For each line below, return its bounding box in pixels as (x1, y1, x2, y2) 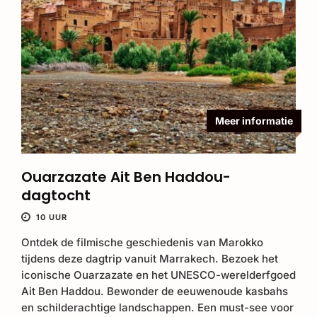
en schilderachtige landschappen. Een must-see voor (21, 301, 294, 315)
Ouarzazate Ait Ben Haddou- (21, 167, 231, 188)
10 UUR (36, 212, 67, 223)
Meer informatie (215, 115, 293, 127)
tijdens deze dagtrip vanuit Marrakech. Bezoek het (21, 252, 278, 266)
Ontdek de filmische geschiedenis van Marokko (21, 236, 263, 250)
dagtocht (21, 185, 91, 206)
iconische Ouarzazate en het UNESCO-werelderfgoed (21, 268, 296, 282)
